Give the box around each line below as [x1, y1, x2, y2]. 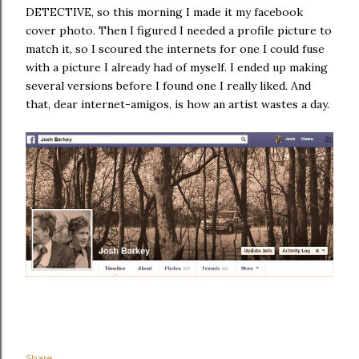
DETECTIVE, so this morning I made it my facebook [26, 5, 303, 19]
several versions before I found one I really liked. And [26, 79, 311, 93]
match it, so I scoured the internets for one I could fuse [26, 42, 325, 56]
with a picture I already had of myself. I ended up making [26, 60, 328, 75]
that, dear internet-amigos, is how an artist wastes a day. [26, 97, 329, 111]
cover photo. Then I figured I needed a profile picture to [26, 23, 332, 38]
